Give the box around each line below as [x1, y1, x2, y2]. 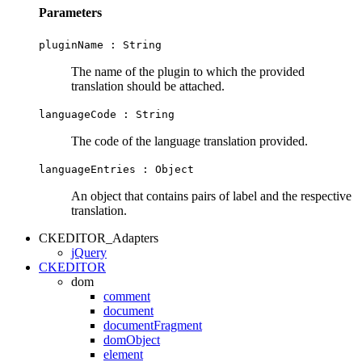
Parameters [39, 5, 102, 19]
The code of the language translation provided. [71, 134, 308, 149]
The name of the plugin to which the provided [71, 65, 305, 79]
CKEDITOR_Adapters [39, 231, 158, 246]
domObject [103, 333, 160, 347]
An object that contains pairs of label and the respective [71, 189, 351, 204]
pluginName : [39, 39, 123, 52]
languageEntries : [39, 163, 155, 176]
